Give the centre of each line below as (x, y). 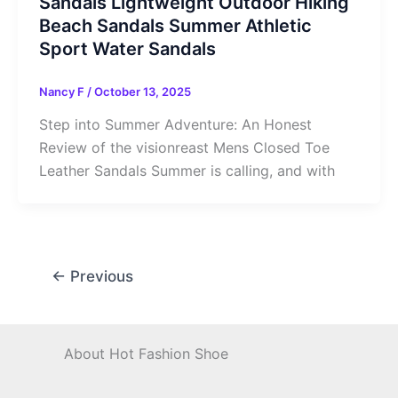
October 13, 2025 (143, 91)
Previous (99, 276)
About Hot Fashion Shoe (146, 354)
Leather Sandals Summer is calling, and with (187, 171)
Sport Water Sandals (127, 48)
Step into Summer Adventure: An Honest (175, 125)
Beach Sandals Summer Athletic (175, 25)
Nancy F (63, 91)
